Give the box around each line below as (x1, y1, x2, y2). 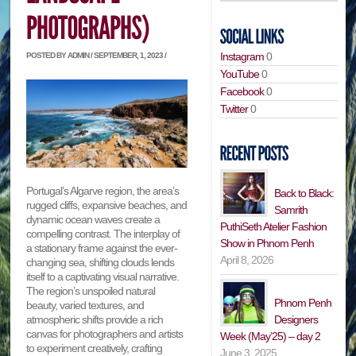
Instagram (220, 49, 265, 63)
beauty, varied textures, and (26, 299, 145, 312)
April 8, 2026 (220, 253, 274, 266)
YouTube (220, 67, 260, 80)
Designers (274, 312, 319, 326)
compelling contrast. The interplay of (26, 227, 180, 241)
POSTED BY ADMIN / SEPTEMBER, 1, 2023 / (26, 51, 167, 60)
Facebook (220, 84, 265, 98)
